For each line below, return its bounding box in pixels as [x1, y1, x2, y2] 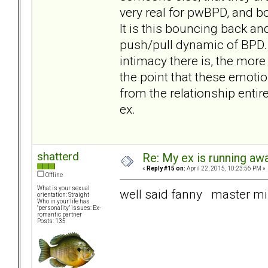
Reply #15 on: [147, 165, 185, 172]
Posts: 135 [37, 218, 66, 225]
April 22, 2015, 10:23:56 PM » [185, 165, 266, 172]
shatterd [37, 150, 79, 164]
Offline [44, 172, 63, 179]
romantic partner [37, 211, 82, 218]
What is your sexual [37, 185, 90, 192]
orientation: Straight [37, 191, 89, 199]
